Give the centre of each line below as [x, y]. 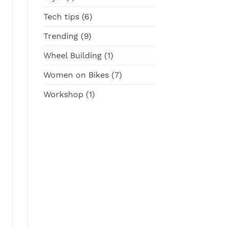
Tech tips [61, 16]
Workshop [63, 94]
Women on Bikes [76, 75]
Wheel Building [72, 55]
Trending [61, 36]
